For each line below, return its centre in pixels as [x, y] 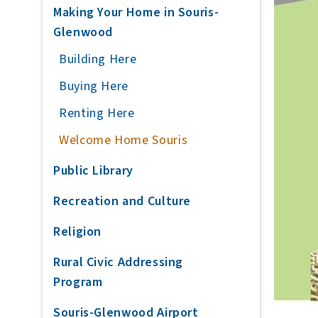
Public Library [93, 171]
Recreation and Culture [122, 201]
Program [78, 282]
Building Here [98, 59]
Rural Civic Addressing [119, 262]
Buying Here [94, 86]
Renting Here [97, 113]
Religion [78, 232]
